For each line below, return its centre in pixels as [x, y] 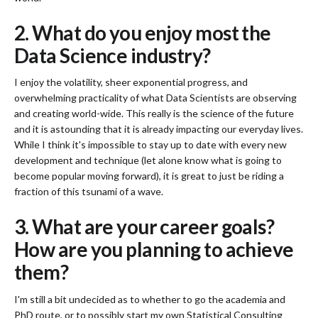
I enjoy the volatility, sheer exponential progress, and [131, 82]
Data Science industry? [113, 56]
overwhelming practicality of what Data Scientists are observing [155, 98]
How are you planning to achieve [154, 250]
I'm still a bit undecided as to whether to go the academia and [150, 299]
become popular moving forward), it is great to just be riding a [149, 176]
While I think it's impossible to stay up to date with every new [150, 145]
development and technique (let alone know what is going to [148, 160]
